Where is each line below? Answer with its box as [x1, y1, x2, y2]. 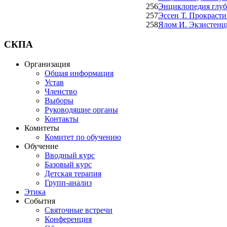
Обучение [24, 141, 58, 150]
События [24, 196, 55, 205]
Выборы [45, 96, 73, 105]
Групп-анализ [45, 178, 92, 187]
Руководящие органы [45, 105, 118, 114]
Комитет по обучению [45, 132, 121, 141]
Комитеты [24, 123, 59, 132]
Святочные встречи [45, 205, 112, 214]
